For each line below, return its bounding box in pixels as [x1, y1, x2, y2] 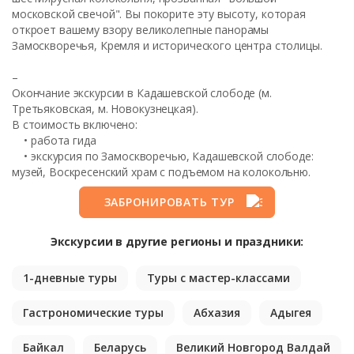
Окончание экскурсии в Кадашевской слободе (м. [12, 85, 272, 100]
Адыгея [270, 305, 311, 320]
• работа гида [12, 133, 96, 148]
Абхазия [194, 305, 240, 320]
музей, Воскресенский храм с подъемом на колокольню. [12, 164, 311, 179]
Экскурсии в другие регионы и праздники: [50, 234, 304, 249]
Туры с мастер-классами [147, 270, 290, 285]
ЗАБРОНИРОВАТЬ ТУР [104, 194, 235, 209]
